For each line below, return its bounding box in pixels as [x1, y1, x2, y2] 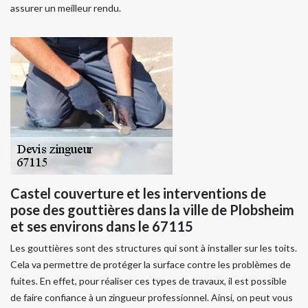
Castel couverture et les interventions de [10, 184, 266, 201]
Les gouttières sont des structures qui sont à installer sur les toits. [10, 241, 297, 254]
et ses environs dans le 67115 [10, 217, 193, 234]
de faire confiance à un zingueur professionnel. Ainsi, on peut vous [10, 291, 293, 303]
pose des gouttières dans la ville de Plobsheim [10, 201, 294, 218]
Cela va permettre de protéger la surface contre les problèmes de [10, 258, 291, 270]
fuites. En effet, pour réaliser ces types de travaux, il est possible [10, 274, 287, 287]
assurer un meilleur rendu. [10, 1, 121, 14]
